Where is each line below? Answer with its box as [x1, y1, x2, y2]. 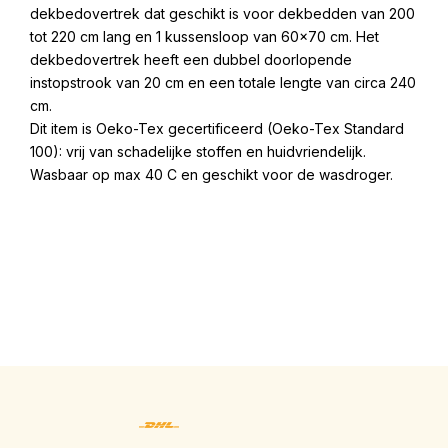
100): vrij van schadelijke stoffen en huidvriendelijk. [30, 143, 366, 161]
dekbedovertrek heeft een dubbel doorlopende [30, 51, 352, 69]
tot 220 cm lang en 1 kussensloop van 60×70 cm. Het [30, 28, 379, 46]
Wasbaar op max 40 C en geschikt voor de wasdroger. [30, 166, 393, 184]
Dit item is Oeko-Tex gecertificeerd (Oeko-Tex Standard [30, 120, 404, 138]
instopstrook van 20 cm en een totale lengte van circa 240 [30, 74, 416, 92]
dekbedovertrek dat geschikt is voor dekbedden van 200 [30, 5, 415, 23]
